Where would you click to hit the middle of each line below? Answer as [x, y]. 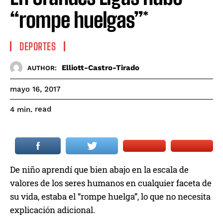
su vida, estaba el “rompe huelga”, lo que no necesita [110, 197]
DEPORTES [38, 47]
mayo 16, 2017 [35, 89]
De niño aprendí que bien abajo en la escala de [99, 170]
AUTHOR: [42, 68]
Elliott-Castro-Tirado [101, 67]
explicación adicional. [53, 210]
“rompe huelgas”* [79, 20]
